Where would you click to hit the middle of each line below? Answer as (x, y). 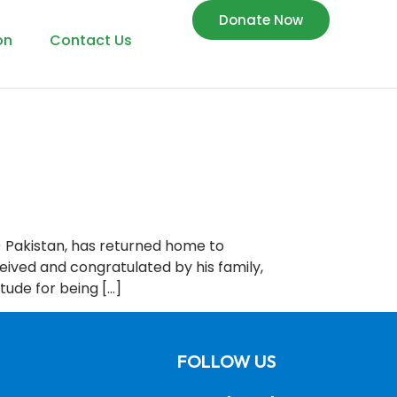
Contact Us (91, 40)
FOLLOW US (227, 362)
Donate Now (261, 20)
